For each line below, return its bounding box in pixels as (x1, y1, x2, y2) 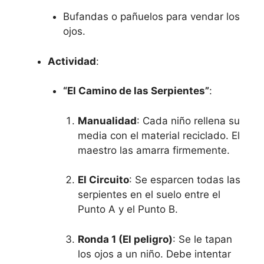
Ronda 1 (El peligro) (78, 233, 173, 245)
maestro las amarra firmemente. (78, 144, 230, 156)
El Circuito (78, 174, 129, 186)
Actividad (48, 55, 96, 67)
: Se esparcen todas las (129, 174, 240, 186)
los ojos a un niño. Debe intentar (78, 247, 231, 260)
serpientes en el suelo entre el (78, 189, 220, 201)
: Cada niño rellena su (137, 114, 240, 127)
